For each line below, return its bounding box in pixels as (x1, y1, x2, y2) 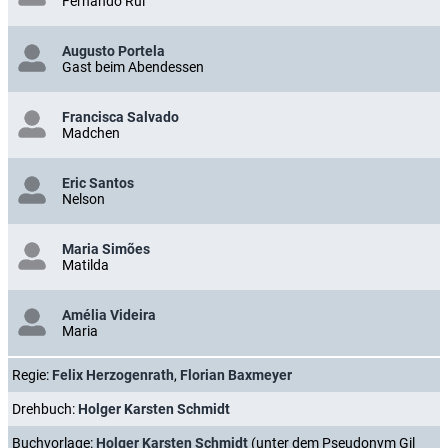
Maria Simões (62, 240, 150, 257)
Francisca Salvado (62, 108, 179, 125)
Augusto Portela (62, 42, 165, 59)
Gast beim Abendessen (62, 58, 204, 75)
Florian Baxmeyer (180, 366, 292, 383)
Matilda (62, 256, 109, 273)
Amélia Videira (62, 306, 156, 323)
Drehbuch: (12, 400, 78, 417)
